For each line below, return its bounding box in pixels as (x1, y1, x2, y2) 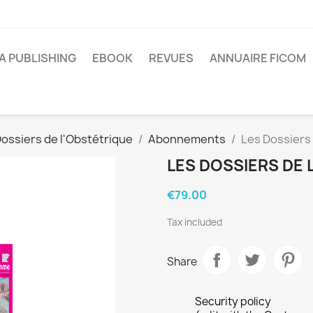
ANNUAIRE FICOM (210, 50, 306, 66)
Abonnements (148, 131, 226, 147)
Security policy (195, 294, 271, 310)
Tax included (167, 216, 222, 229)
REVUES (149, 50, 194, 66)
